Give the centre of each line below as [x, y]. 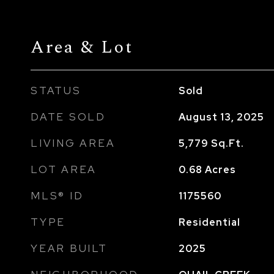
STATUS [56, 91]
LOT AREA [64, 169]
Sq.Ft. [227, 143]
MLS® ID [57, 196]
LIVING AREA [73, 143]
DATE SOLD [68, 117]
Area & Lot [82, 47]
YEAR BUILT [69, 248]
